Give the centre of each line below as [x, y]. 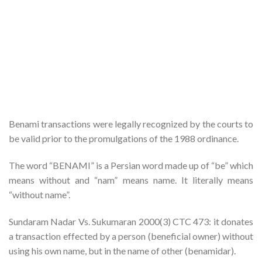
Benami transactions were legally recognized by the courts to [131, 124]
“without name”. [39, 194]
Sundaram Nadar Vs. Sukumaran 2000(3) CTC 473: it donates [131, 221]
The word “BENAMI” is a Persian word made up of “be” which [131, 165]
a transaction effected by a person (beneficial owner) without [131, 236]
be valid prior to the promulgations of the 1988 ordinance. [124, 139]
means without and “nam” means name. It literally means [131, 180]
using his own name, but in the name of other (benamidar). [122, 250]
